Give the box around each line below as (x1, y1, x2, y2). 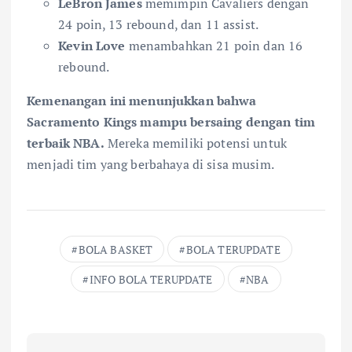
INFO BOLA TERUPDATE (89, 272, 213, 288)
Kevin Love (58, 37, 126, 55)
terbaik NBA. (27, 134, 104, 152)
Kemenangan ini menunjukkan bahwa (27, 92, 257, 110)
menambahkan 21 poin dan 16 (125, 37, 303, 55)
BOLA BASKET (78, 242, 153, 258)
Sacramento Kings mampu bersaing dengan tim (27, 113, 315, 131)
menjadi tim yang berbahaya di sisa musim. (27, 156, 274, 174)
